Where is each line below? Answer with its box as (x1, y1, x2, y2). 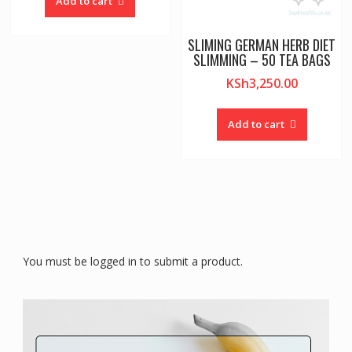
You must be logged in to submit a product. (22, 254, 243, 269)
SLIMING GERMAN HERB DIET (188, 35, 336, 56)
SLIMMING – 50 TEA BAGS (192, 49, 331, 71)
